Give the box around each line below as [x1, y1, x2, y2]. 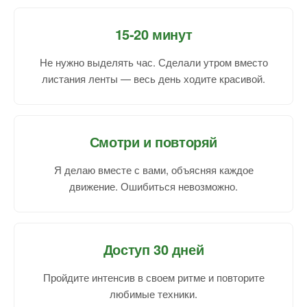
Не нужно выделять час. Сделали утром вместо [39, 55, 268, 70]
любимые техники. [110, 286, 197, 302]
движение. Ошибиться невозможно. [69, 179, 238, 194]
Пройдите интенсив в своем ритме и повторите [42, 270, 265, 285]
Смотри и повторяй [89, 132, 218, 152]
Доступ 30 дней [103, 239, 204, 260]
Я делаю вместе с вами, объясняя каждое [53, 162, 254, 177]
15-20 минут [114, 24, 193, 45]
